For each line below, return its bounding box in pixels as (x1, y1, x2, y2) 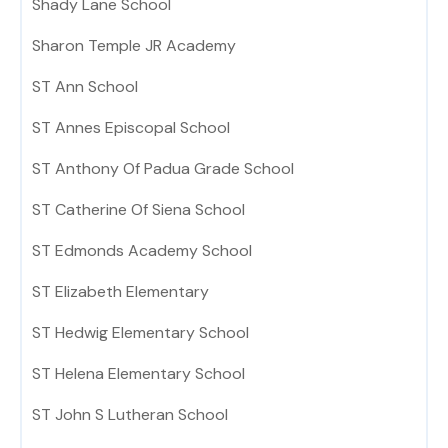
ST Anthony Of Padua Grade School (32, 158, 294, 180)
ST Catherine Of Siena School (32, 199, 245, 221)
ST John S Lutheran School (32, 404, 228, 426)
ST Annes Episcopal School (32, 117, 230, 139)
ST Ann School (32, 76, 138, 98)
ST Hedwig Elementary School (32, 322, 249, 344)
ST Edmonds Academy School (32, 240, 252, 262)
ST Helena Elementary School (32, 363, 245, 385)
